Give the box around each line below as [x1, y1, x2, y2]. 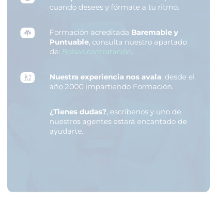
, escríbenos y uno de [107, 107, 181, 116]
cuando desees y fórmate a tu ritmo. [49, 2, 179, 12]
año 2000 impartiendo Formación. [49, 81, 173, 91]
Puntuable [49, 37, 89, 46]
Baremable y [131, 27, 178, 37]
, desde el [161, 72, 195, 81]
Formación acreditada [49, 27, 131, 37]
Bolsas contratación [62, 46, 132, 56]
